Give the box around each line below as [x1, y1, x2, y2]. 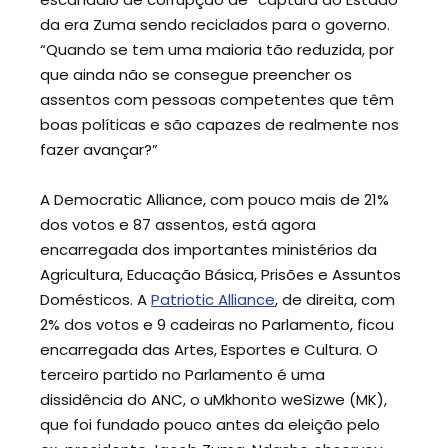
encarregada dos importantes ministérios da [40, 239, 377, 261]
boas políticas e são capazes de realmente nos [40, 113, 399, 135]
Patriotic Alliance [151, 289, 275, 311]
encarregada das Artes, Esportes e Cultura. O [40, 339, 378, 361]
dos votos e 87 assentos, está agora [40, 214, 316, 236]
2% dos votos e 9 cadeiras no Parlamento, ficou [40, 314, 394, 336]
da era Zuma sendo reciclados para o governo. [40, 13, 390, 35]
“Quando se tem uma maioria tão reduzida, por [40, 38, 394, 60]
